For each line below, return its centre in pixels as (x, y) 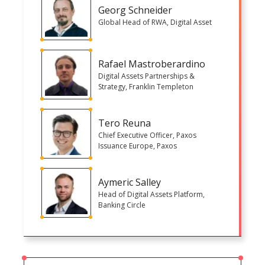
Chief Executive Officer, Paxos (147, 135)
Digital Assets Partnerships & (146, 76)
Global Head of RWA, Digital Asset (155, 22)
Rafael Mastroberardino (152, 64)
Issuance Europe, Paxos (138, 146)
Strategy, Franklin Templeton (146, 86)
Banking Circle (122, 205)
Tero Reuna (125, 123)
